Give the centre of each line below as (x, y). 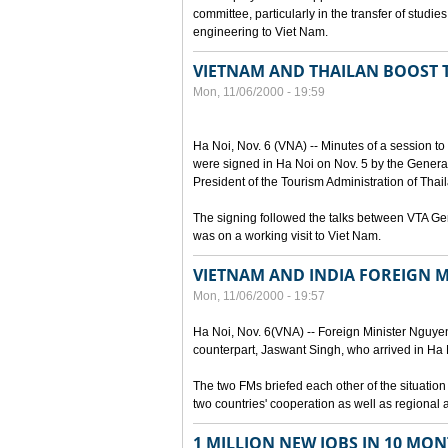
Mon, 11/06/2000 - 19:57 (259, 296)
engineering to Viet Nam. (260, 32)
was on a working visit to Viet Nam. (287, 236)
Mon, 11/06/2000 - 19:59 (259, 92)
